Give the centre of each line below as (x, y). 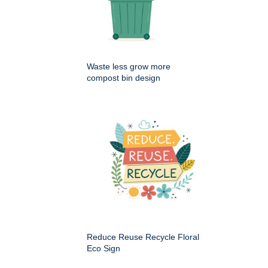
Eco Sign (103, 248)
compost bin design (124, 77)
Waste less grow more (129, 66)
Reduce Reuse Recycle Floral (143, 237)
